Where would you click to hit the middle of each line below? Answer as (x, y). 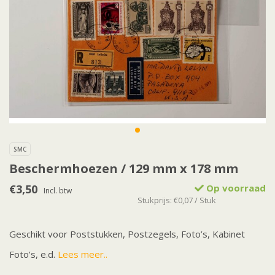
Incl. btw (58, 191)
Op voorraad (235, 188)
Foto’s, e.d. (33, 254)
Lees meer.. (83, 254)
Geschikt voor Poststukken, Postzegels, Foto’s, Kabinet (127, 234)
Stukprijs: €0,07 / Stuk (177, 200)
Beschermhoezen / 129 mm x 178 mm (124, 169)
